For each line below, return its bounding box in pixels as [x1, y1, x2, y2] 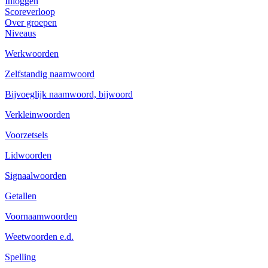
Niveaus [5, 28, 36, 38]
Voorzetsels [5, 130, 48, 140]
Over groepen [5, 17, 57, 28]
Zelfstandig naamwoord [5, 69, 95, 79]
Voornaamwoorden [5, 211, 77, 221]
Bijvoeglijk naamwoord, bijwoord [5, 89, 133, 99]
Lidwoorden [5, 150, 51, 160]
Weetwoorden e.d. [5, 232, 74, 242]
